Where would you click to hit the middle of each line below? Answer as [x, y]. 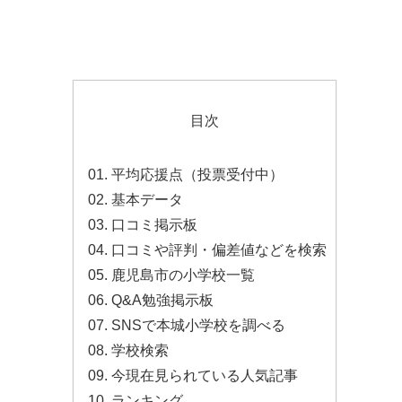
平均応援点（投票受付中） [197, 175]
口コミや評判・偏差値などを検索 [219, 250]
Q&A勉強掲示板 [162, 300]
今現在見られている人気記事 [205, 376]
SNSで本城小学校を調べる [198, 325]
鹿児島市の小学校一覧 [183, 275]
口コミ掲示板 [154, 225]
